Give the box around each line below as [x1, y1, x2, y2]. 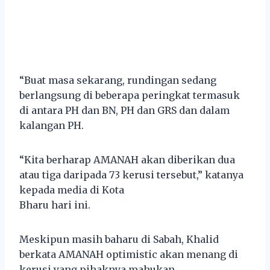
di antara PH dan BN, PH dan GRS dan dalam [19, 104, 230, 116]
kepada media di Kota [19, 183, 124, 196]
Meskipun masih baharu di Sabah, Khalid [19, 233, 219, 245]
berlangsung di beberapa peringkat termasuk [19, 89, 240, 101]
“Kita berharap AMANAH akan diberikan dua [19, 153, 235, 166]
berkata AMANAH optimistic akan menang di [19, 248, 238, 260]
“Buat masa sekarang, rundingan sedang [19, 74, 216, 86]
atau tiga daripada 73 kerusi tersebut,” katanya [19, 168, 243, 181]
